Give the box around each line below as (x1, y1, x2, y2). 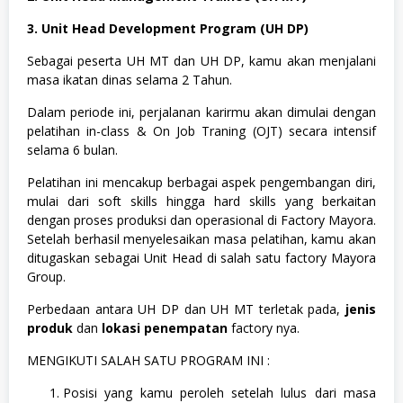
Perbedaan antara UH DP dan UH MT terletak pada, (27, 300, 345, 318)
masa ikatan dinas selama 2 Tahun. (27, 70, 232, 88)
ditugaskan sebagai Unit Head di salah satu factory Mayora (27, 248, 376, 266)
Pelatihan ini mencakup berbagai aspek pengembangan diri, (27, 173, 376, 191)
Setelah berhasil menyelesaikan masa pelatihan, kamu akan (27, 229, 376, 247)
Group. (27, 267, 66, 285)
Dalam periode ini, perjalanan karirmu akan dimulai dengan (27, 103, 376, 121)
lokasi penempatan (102, 318, 228, 336)
